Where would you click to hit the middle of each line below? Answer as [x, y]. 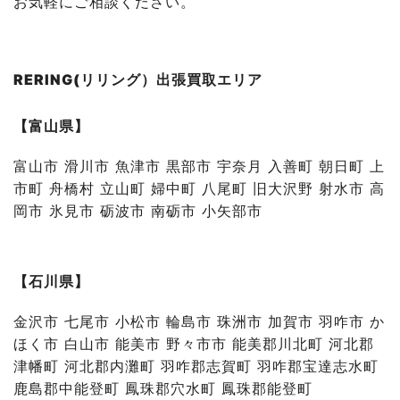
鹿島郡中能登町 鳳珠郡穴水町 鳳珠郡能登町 [163, 389]
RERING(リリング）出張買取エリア [138, 80]
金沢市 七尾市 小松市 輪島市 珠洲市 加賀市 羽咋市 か [199, 322]
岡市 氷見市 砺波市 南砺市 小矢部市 [138, 210]
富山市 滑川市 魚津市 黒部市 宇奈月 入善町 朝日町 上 [199, 166]
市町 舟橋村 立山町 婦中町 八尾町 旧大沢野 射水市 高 [199, 188]
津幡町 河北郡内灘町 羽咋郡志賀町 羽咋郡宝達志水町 [196, 367]
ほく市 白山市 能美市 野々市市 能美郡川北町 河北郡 [194, 344]
